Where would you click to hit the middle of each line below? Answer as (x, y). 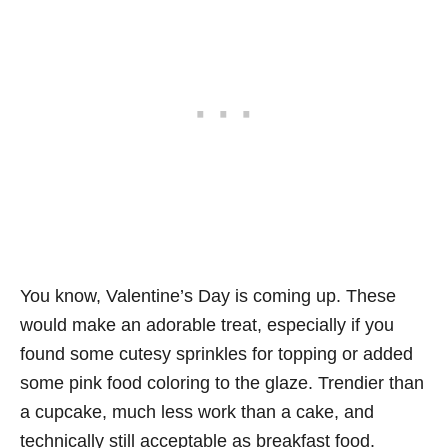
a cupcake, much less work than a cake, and (197, 412)
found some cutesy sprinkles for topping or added (216, 354)
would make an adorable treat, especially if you (207, 325)
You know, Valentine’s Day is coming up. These (208, 296)
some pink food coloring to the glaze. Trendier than (222, 383)
